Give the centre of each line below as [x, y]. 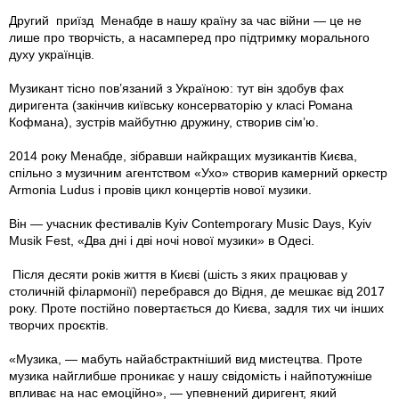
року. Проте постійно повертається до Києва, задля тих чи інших [196, 308]
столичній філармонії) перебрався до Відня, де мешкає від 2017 [197, 291]
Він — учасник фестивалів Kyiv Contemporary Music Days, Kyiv [190, 223]
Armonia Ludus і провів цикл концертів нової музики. [160, 189]
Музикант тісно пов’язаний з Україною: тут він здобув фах [176, 88]
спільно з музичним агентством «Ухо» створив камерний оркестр [198, 172]
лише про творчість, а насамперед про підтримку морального [189, 37]
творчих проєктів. [61, 325]
